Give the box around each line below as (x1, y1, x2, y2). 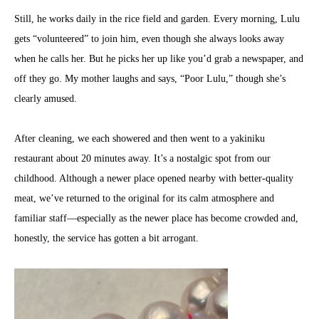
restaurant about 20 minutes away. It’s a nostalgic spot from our (14, 153, 271, 164)
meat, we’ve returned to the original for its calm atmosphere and (14, 193, 274, 204)
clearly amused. (14, 93, 77, 104)
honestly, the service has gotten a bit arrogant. (14, 233, 199, 244)
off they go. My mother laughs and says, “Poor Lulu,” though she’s (14, 73, 286, 84)
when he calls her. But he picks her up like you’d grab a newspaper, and (14, 53, 303, 64)
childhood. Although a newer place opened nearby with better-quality (14, 173, 293, 184)
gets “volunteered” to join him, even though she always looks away (14, 33, 284, 44)
